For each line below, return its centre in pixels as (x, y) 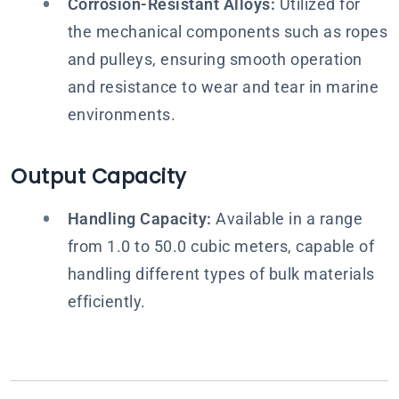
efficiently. (106, 301)
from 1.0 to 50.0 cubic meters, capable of (220, 246)
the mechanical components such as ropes (227, 32)
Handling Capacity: (139, 218)
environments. (121, 114)
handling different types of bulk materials (221, 273)
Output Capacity (99, 176)
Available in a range (287, 218)
